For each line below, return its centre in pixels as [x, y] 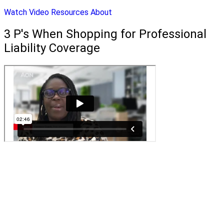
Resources [70, 12]
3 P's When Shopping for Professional [105, 34]
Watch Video [26, 12]
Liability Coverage [52, 48]
